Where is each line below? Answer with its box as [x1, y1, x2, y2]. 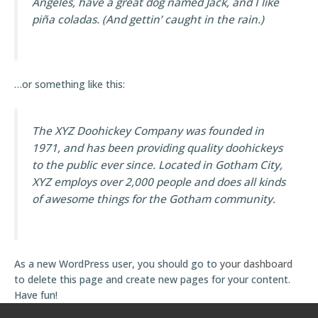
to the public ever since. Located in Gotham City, [32, 157, 283, 172]
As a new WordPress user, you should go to [14, 256, 220, 270]
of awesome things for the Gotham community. [32, 191, 275, 207]
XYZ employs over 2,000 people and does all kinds [32, 174, 285, 190]
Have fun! [14, 287, 57, 302]
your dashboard [220, 256, 292, 270]
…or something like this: [14, 77, 125, 91]
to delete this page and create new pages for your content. [14, 272, 290, 286]
